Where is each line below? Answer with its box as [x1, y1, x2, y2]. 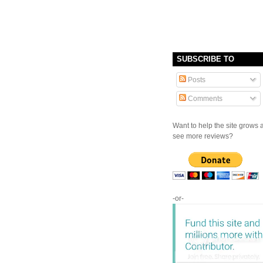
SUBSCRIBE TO [177, 54, 234, 63]
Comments [186, 94, 222, 103]
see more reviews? [173, 131, 233, 140]
